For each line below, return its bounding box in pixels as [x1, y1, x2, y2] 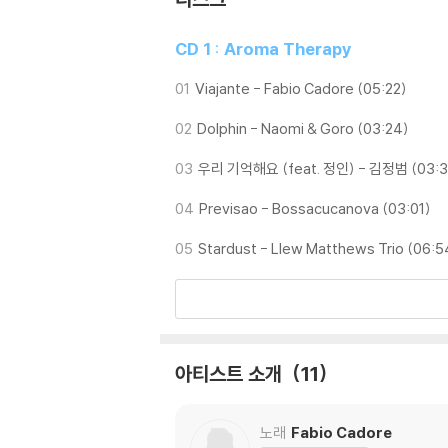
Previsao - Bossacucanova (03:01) [199, 199, 431, 218]
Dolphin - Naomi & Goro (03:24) [197, 119, 409, 138]
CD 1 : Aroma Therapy [175, 38, 352, 59]
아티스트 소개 [175, 361, 287, 386]
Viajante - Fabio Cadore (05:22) [195, 79, 407, 98]
